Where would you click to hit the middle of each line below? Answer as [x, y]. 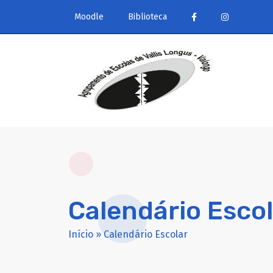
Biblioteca [147, 17]
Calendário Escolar [146, 234]
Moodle [89, 17]
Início [81, 234]
